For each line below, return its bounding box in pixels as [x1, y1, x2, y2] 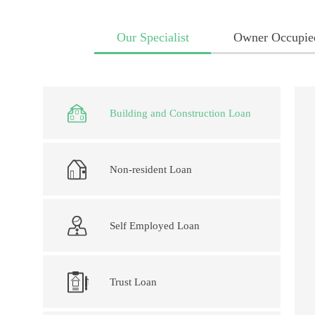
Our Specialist [116, 30, 189, 44]
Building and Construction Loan [110, 107, 251, 119]
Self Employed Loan [110, 219, 200, 231]
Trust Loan [110, 276, 157, 288]
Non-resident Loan [110, 163, 192, 175]
